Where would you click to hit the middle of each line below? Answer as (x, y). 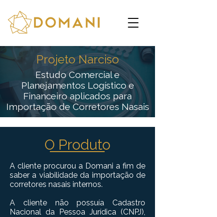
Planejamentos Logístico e (77, 85)
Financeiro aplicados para (77, 96)
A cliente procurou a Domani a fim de (77, 166)
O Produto (77, 145)
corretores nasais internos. (56, 184)
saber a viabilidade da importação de (77, 175)
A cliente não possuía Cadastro (77, 203)
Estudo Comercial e (77, 75)
